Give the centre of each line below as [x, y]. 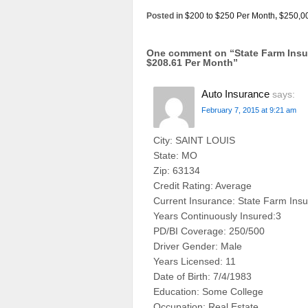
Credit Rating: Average [202, 186]
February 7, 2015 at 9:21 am [249, 110]
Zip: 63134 [177, 171]
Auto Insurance [235, 93]
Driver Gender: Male [198, 246]
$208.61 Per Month [190, 62]
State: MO [175, 156]
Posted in [166, 15]
